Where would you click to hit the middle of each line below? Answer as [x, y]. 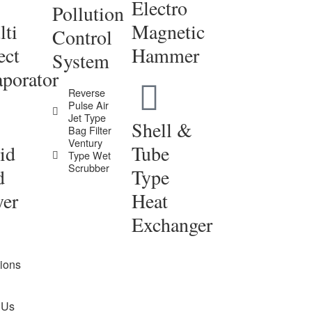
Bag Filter [90, 130]
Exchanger [172, 224]
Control [83, 37]
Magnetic [168, 31]
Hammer [165, 55]
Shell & [162, 130]
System [81, 61]
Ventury [86, 142]
